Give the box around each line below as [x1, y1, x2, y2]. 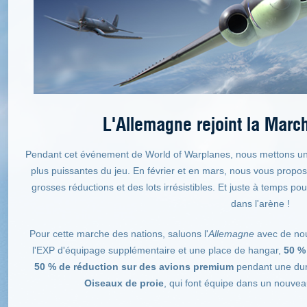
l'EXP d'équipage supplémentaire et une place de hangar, [32, 244, 284, 256]
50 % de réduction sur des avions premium [34, 260, 234, 272]
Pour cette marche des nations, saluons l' [29, 228, 208, 239]
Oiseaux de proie [84, 277, 164, 288]
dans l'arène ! [231, 197, 290, 209]
